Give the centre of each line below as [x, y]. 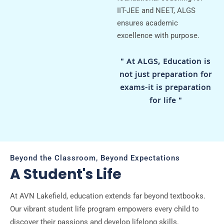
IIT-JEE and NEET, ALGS [156, 10]
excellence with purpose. [158, 35]
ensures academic [147, 23]
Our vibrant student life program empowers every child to [104, 209]
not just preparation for [165, 74]
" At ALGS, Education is [165, 61]
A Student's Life [66, 174]
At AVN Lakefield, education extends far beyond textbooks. [108, 196]
